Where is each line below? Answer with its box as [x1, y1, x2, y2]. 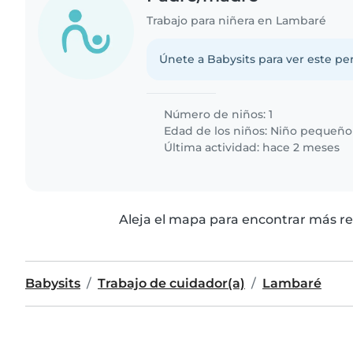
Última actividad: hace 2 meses [161, 139, 340, 154]
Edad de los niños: [161, 123, 271, 138]
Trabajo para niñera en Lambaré [147, 13, 327, 28]
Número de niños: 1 [161, 106, 273, 121]
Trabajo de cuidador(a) [98, 275, 245, 291]
